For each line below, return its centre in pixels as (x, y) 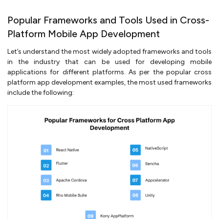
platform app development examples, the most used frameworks (109, 82)
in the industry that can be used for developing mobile (109, 62)
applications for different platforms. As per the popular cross (109, 72)
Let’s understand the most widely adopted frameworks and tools (109, 51)
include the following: (41, 92)
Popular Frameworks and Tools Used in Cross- (108, 20)
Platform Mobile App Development (84, 33)
